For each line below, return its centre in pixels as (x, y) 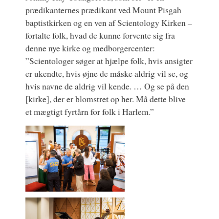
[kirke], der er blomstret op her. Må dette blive (106, 99)
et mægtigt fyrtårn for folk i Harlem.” (90, 111)
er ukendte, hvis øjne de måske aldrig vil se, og (107, 73)
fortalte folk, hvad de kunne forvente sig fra (100, 35)
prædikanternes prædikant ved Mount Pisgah (104, 10)
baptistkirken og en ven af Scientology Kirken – (109, 22)
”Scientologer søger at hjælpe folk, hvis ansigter (109, 60)
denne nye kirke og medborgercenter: (90, 48)
